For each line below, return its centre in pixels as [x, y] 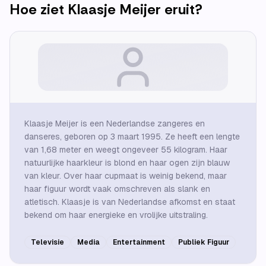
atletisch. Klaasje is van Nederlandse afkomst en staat [130, 202]
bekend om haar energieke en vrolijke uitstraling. [116, 215]
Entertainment [139, 242]
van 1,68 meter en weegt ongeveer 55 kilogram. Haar [126, 150]
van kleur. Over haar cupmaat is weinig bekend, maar [126, 176]
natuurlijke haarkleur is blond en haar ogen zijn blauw [127, 163]
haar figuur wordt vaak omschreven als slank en [117, 189]
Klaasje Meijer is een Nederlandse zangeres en [115, 123]
